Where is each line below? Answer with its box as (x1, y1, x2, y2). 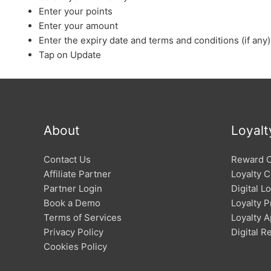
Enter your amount (39, 20, 118, 32)
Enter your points (39, 5, 113, 18)
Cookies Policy (44, 241, 107, 253)
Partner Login (44, 183, 102, 195)
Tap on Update (39, 49, 101, 61)
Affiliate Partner (44, 168, 111, 180)
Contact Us (44, 154, 91, 166)
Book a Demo (44, 197, 100, 209)
